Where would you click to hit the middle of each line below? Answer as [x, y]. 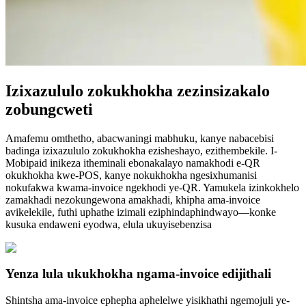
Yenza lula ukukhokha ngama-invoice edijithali [138, 274]
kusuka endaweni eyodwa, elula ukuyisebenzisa [109, 224]
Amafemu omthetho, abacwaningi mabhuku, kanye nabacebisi [140, 138]
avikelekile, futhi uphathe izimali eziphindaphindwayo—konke [141, 212]
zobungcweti [49, 109]
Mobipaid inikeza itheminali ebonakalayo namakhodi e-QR [133, 163]
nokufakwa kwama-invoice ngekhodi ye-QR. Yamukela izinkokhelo [152, 187]
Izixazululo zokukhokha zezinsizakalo [138, 91]
